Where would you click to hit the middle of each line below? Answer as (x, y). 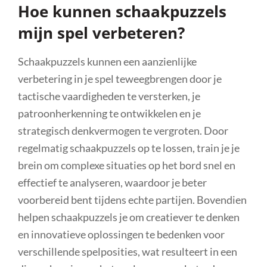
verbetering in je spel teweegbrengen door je (120, 78)
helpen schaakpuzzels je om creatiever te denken (129, 217)
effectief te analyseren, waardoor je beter (112, 182)
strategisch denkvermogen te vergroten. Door (123, 130)
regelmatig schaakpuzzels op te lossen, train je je (129, 148)
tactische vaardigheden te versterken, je (109, 96)
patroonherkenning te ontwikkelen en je (109, 113)
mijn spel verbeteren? (101, 32)
